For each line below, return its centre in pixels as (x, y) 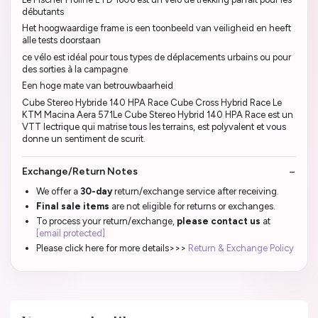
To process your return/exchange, (106, 221)
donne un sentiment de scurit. (84, 138)
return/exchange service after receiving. (197, 192)
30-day (97, 192)
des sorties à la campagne (75, 69)
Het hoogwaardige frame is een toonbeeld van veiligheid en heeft (157, 28)
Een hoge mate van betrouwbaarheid (98, 86)
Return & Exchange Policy (241, 248)
